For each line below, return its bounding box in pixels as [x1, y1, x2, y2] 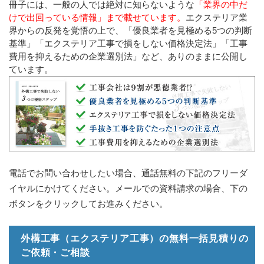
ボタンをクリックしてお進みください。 [9, 199, 168, 209]
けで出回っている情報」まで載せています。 [9, 12, 186, 23]
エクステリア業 [186, 12, 247, 23]
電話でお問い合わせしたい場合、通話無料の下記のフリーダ [9, 168, 247, 179]
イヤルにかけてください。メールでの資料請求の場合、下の [9, 183, 247, 194]
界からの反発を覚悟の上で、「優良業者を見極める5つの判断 [9, 25, 252, 36]
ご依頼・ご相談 [21, 247, 90, 258]
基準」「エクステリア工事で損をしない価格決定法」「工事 [9, 38, 247, 49]
